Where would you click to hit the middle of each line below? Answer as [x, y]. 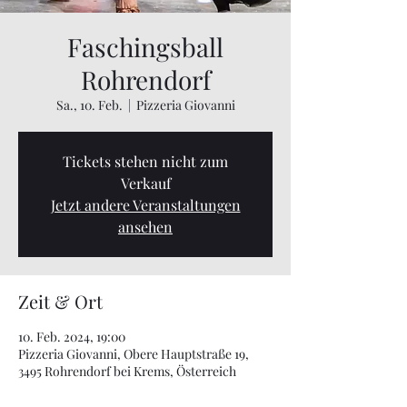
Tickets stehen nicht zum [145, 161]
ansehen [145, 227]
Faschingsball [145, 47]
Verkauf [145, 183]
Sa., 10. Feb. [89, 105]
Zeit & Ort [60, 301]
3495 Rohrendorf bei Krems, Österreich [127, 371]
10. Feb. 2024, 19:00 [72, 337]
